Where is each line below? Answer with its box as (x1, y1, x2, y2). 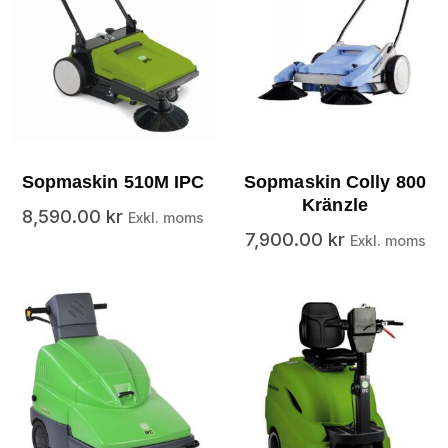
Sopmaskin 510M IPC (21, 172, 205, 193)
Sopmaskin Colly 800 (244, 172, 426, 193)
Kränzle (302, 195, 368, 216)
